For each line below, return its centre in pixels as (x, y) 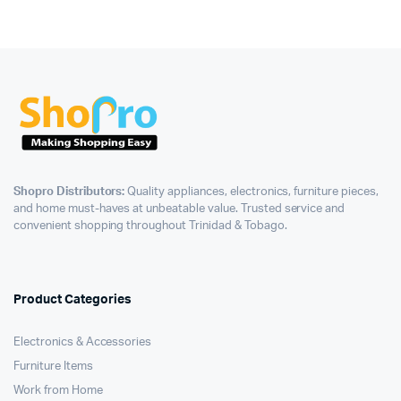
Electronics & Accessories (83, 343)
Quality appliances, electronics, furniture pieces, (252, 192)
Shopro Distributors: (69, 192)
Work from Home (58, 391)
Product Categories (73, 300)
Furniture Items (53, 367)
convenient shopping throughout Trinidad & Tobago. (150, 226)
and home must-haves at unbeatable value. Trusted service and (179, 209)
